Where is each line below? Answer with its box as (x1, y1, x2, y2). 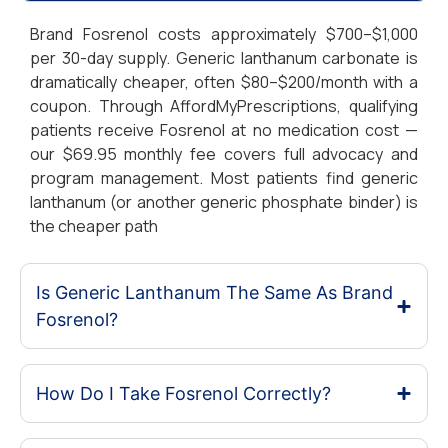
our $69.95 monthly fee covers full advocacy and (30, 143, 418, 166)
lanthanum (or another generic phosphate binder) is (30, 191, 418, 214)
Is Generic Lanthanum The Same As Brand (36, 282, 393, 304)
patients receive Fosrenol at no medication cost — (30, 119, 418, 142)
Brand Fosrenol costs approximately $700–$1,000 (30, 23, 418, 46)
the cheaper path (30, 215, 158, 238)
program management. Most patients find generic (30, 167, 418, 190)
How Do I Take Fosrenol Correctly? (36, 383, 331, 405)
